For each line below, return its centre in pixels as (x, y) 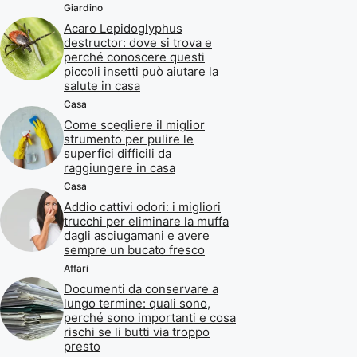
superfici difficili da (118, 153)
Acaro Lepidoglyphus (123, 28)
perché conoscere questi (134, 57)
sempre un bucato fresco (134, 249)
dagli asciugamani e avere (137, 235)
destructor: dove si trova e (138, 42)
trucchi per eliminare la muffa (146, 221)
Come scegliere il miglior (134, 124)
